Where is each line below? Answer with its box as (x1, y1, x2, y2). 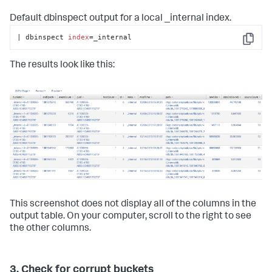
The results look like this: (10, 61, 115, 71)
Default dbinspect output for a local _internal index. (10, 13, 231, 24)
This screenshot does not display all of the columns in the (10, 199, 256, 209)
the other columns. (10, 223, 91, 234)
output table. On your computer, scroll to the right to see (10, 211, 251, 222)
